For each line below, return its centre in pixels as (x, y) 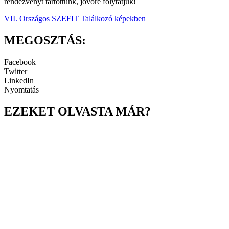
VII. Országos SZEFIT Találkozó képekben (75, 19)
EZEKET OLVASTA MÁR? (77, 111)
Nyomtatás (21, 90)
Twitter (16, 72)
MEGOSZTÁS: (45, 41)
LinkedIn (19, 81)
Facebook (20, 62)
